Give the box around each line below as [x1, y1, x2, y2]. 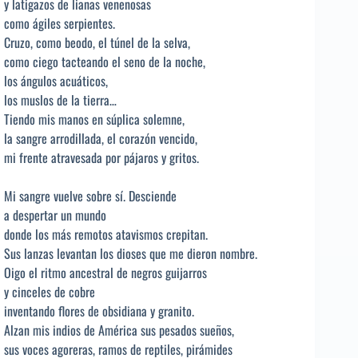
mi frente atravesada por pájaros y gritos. [4, 147, 199, 167]
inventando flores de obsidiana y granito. [4, 300, 194, 320]
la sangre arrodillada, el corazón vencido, [4, 128, 197, 148]
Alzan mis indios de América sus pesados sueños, [4, 320, 234, 340]
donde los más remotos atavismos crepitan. [4, 224, 208, 244]
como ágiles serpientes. [4, 13, 115, 33]
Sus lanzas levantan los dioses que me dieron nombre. [4, 243, 257, 263]
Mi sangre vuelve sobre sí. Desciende [4, 185, 177, 205]
